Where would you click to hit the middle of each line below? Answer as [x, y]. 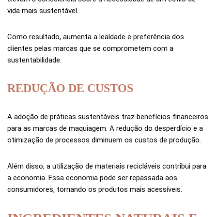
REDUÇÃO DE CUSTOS [70, 88]
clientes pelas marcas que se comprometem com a [90, 49]
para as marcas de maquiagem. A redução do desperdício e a [105, 129]
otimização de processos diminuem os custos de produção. [104, 140]
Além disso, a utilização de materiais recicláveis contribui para [107, 166]
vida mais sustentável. [43, 11]
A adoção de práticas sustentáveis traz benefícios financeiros [108, 117]
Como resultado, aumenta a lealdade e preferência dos [96, 37]
